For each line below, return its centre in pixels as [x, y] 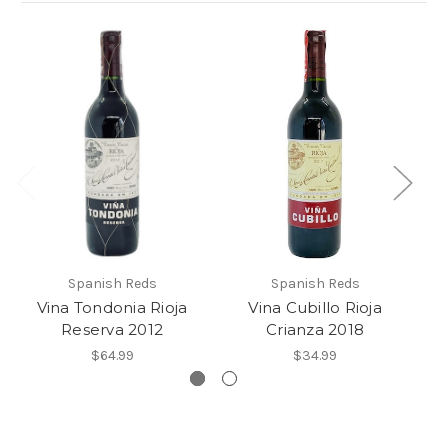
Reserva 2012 [112, 329]
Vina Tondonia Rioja [112, 307]
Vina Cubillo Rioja [315, 307]
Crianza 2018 [315, 329]
